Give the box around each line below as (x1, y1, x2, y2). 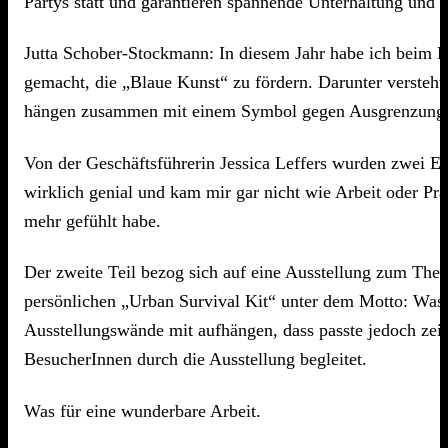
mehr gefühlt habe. (24, 210, 161, 231)
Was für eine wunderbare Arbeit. (24, 400, 261, 421)
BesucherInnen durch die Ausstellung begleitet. (24, 349, 367, 370)
